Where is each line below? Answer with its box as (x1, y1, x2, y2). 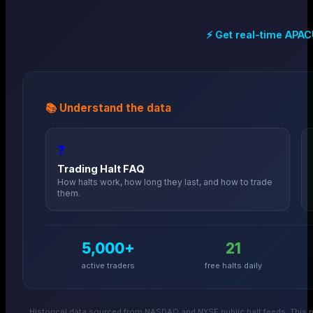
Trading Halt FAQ (57, 162, 145, 175)
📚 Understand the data (45, 101, 171, 115)
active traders (81, 260, 135, 270)
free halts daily (204, 260, 262, 270)
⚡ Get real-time (206, 29, 285, 41)
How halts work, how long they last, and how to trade (57, 176, 272, 187)
